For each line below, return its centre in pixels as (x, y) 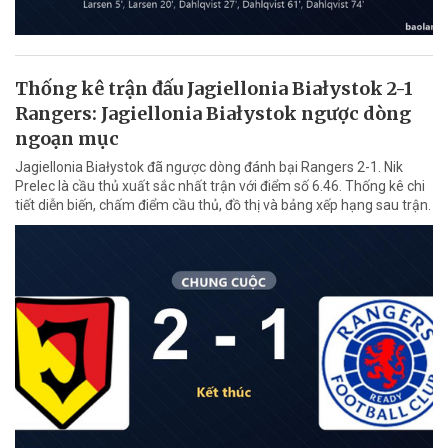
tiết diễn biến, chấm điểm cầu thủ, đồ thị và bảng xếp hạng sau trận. (223, 204)
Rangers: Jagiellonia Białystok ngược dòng (213, 113)
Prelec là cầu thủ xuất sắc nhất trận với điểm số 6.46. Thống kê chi (220, 185)
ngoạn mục (67, 138)
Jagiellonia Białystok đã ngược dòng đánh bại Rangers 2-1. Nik (209, 166)
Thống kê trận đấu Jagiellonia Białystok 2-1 (214, 88)
